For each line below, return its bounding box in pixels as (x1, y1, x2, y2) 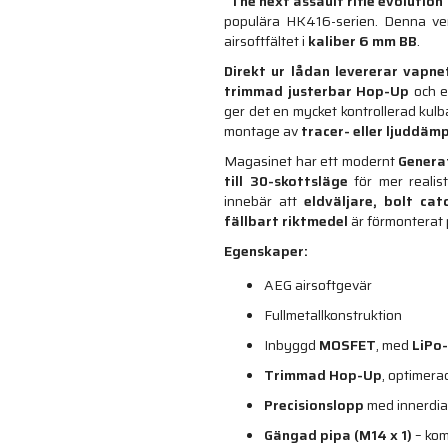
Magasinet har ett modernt (224, 149, 399, 172)
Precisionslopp (264, 393, 364, 416)
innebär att (224, 189, 305, 212)
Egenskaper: (224, 239, 308, 262)
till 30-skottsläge (224, 169, 348, 192)
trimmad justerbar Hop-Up (224, 79, 410, 102)
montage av (224, 119, 301, 142)
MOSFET (319, 333, 376, 356)
